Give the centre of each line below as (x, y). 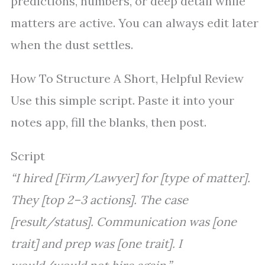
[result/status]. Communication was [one (124, 222)
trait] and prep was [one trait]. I (96, 244)
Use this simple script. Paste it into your (122, 101)
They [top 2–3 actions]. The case (99, 200)
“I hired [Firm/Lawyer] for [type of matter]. (130, 178)
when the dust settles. (72, 45)
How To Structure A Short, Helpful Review (127, 79)
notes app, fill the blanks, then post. (109, 122)
